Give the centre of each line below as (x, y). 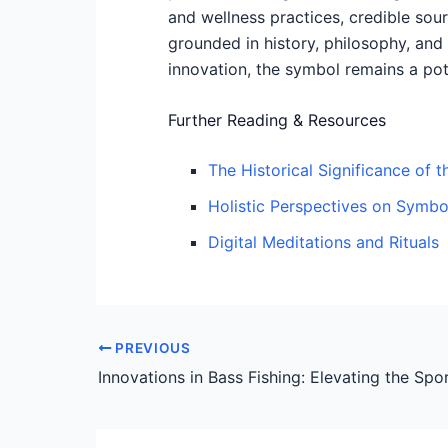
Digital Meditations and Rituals (323, 242)
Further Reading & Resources (277, 120)
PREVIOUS (151, 348)
